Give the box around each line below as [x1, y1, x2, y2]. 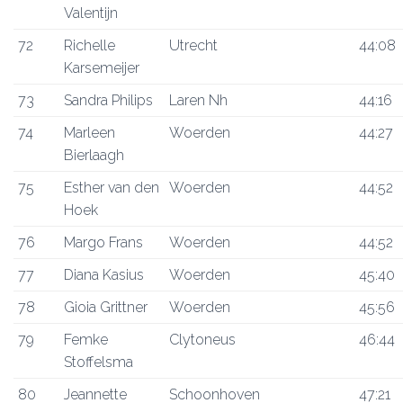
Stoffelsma [64, 354, 133, 371]
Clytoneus [169, 331, 236, 348]
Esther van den [64, 179, 159, 196]
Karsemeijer [64, 59, 139, 76]
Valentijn [64, 4, 118, 22]
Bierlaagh [64, 147, 124, 164]
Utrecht [169, 37, 218, 54]
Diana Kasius [64, 266, 144, 283]
